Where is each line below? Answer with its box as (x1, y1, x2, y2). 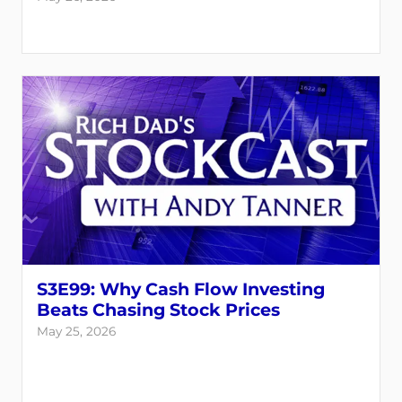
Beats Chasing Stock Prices (37, 299, 280, 320)
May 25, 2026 (37, 324, 116, 338)
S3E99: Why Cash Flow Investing (37, 278, 325, 300)
